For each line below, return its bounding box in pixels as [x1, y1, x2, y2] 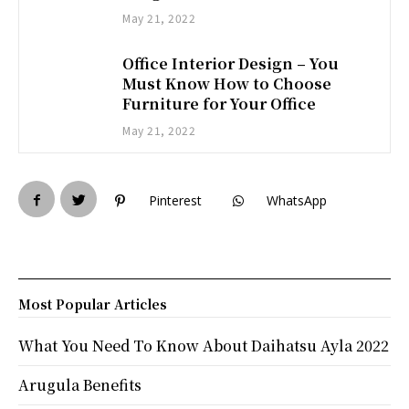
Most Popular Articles [18, 294, 167, 313]
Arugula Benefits [18, 373, 142, 395]
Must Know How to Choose [122, 72, 332, 94]
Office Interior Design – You [122, 52, 340, 74]
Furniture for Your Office [122, 92, 317, 114]
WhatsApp [267, 191, 327, 209]
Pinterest [149, 191, 202, 209]
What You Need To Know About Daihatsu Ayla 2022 [18, 334, 389, 356]
